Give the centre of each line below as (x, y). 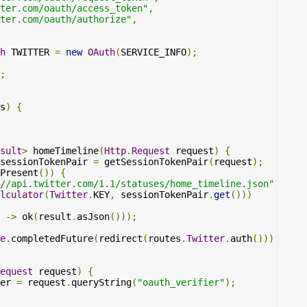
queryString (101, 282)
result (55, 217)
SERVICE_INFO (153, 52)
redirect (121, 238)
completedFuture (52, 238)
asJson (93, 217)
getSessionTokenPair (153, 162)
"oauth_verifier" (181, 282)
